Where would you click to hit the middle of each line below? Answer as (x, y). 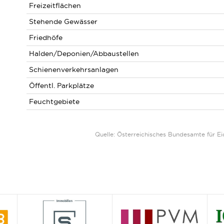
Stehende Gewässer (63, 21)
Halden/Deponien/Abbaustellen (84, 53)
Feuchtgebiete (54, 101)
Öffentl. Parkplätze (61, 85)
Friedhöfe (45, 37)
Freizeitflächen (55, 5)
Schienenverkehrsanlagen (73, 69)
